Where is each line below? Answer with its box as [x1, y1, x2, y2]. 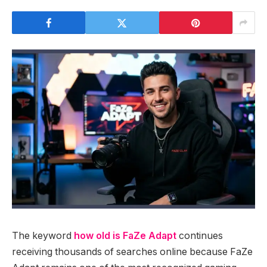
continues [176, 229, 223, 241]
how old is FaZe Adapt [72, 229, 176, 241]
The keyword [12, 229, 72, 241]
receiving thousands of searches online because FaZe [12, 246, 253, 257]
